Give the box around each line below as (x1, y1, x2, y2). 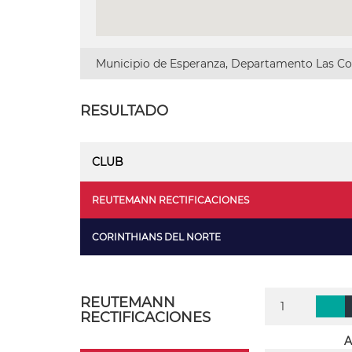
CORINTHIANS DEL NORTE (92, 231, 221, 243)
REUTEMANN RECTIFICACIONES (92, 194, 249, 206)
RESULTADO (80, 102, 168, 119)
